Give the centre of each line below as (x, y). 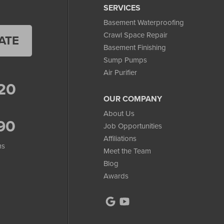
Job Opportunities (132, 126)
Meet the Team (127, 151)
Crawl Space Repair (135, 35)
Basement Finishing (134, 47)
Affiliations (120, 138)
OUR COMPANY (132, 98)
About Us (119, 113)
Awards (116, 176)
